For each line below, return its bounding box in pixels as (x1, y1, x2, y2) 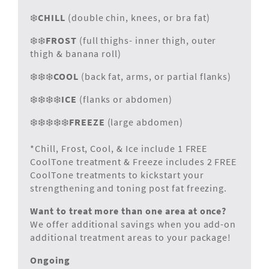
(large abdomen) (104, 116, 183, 128)
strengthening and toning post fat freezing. (30, 182, 228, 195)
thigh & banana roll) (30, 47, 122, 60)
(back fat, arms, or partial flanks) (80, 70, 232, 83)
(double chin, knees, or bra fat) (67, 11, 210, 24)
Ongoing (30, 254, 70, 267)
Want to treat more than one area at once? (30, 205, 227, 217)
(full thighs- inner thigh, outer (79, 34, 217, 47)
